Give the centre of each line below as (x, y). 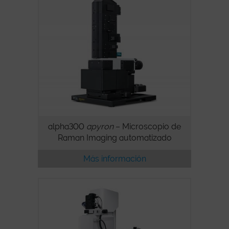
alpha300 (67, 127)
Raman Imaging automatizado (114, 138)
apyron (100, 127)
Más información (114, 159)
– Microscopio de (147, 127)
